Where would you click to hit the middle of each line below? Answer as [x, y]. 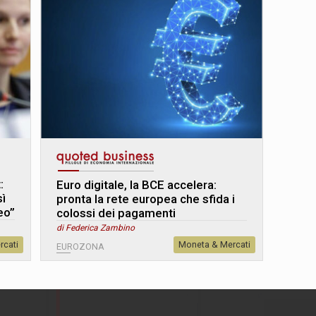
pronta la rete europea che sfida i [146, 199]
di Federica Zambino [96, 227]
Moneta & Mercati [214, 244]
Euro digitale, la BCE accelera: [137, 184]
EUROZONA [81, 246]
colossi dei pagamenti [116, 213]
